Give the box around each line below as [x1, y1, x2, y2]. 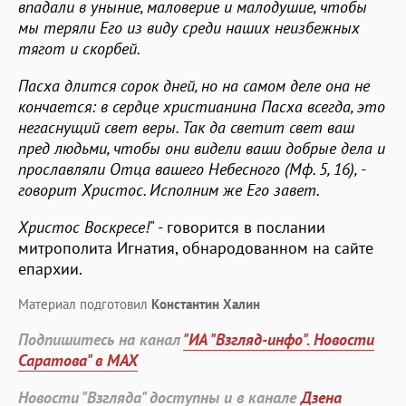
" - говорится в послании [150, 216, 325, 237]
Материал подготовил [18, 295, 151, 313]
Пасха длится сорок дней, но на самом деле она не [18, 74, 370, 96]
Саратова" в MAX [18, 349, 138, 371]
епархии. [18, 257, 82, 279]
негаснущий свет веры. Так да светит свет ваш [18, 116, 354, 138]
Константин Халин [151, 295, 260, 313]
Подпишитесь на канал [18, 328, 183, 350]
